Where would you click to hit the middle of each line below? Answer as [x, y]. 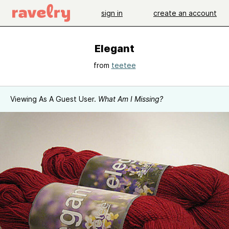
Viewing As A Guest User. [54, 99]
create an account [185, 13]
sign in [112, 13]
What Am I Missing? [131, 99]
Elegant [114, 49]
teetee [123, 65]
